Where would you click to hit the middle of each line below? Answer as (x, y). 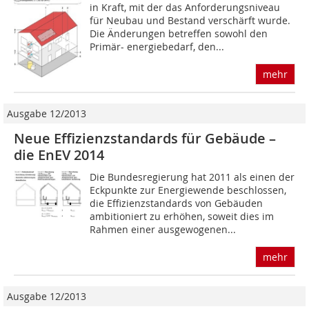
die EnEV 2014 (59, 155)
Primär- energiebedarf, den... (157, 47)
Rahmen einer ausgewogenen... (163, 230)
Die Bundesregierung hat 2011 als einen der (192, 177)
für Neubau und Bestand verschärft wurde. (190, 21)
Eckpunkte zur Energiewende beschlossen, (188, 190)
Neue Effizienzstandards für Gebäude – (145, 139)
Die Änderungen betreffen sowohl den (179, 34)
